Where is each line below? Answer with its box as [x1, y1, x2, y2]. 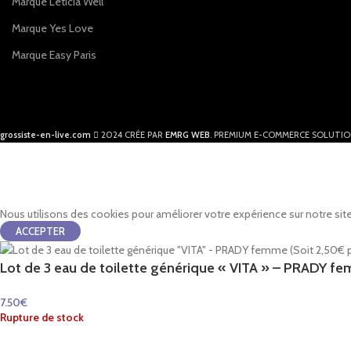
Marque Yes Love [12, 21, 93, 35]
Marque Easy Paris [12, 48, 96, 62]
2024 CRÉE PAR [99, 129, 165, 140]
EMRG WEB [165, 129, 210, 140]
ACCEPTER [16, 225, 65, 237]
